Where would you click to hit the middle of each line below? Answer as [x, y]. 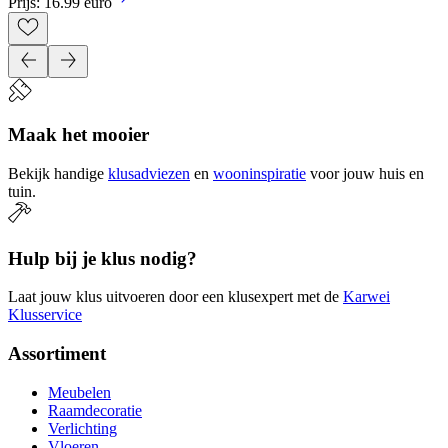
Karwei [366, 297]
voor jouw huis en [367, 173]
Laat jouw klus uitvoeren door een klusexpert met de [173, 297]
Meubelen [79, 392]
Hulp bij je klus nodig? [102, 258]
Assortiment [57, 354]
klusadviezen [149, 173]
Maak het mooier [78, 135]
